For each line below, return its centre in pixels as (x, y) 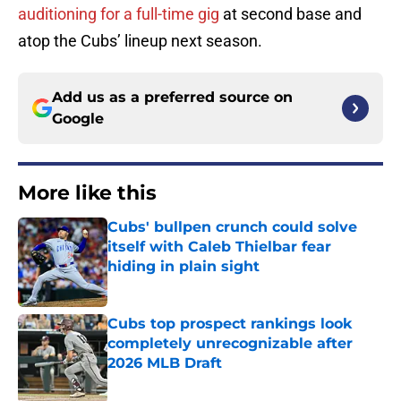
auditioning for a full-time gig (119, 14)
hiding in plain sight (183, 267)
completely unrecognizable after (230, 344)
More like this (87, 193)
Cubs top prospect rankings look (230, 324)
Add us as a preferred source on (172, 98)
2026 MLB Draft (165, 363)
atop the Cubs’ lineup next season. (140, 41)
